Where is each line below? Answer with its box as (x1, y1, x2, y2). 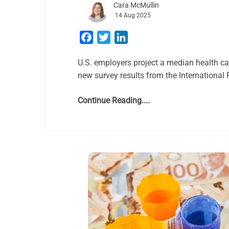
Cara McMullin (113, 1, 159, 9)
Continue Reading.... (78, 96, 150, 105)
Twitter (110, 32, 135, 42)
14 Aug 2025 (115, 12, 151, 19)
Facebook (93, 32, 128, 42)
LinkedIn (128, 32, 158, 42)
